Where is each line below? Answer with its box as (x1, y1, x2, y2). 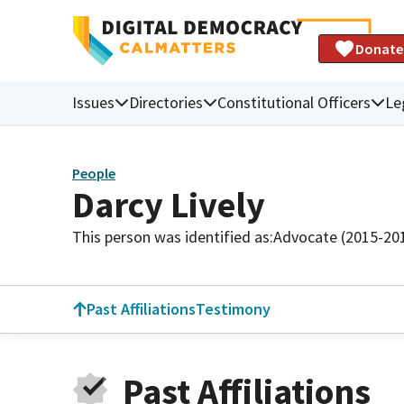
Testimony (196, 298, 271, 319)
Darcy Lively (72, 181, 265, 227)
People (72, 164, 115, 183)
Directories (129, 91, 203, 113)
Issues (72, 91, 115, 113)
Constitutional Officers (217, 91, 371, 113)
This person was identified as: (72, 225, 273, 247)
